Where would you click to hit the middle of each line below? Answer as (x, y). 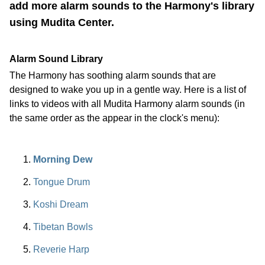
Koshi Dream (61, 204)
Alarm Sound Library (56, 59)
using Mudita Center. (62, 22)
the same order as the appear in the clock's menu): (114, 118)
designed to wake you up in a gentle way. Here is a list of (128, 90)
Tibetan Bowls (63, 227)
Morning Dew (63, 159)
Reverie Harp (61, 249)
